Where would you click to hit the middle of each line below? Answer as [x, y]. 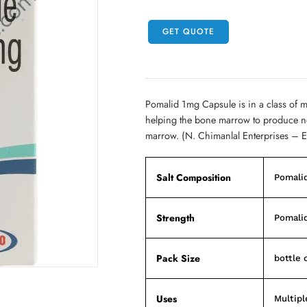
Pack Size [178, 258]
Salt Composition [194, 177]
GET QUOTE [188, 32]
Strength [175, 218]
